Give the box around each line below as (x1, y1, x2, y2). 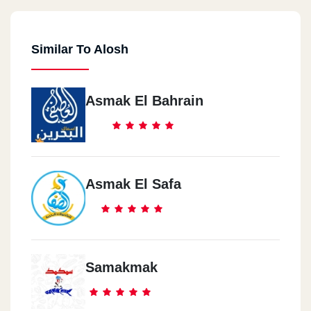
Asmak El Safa (85, 176, 181, 192)
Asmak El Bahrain (85, 93, 203, 108)
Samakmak (85, 260, 158, 275)
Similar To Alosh (31, 42, 128, 56)
